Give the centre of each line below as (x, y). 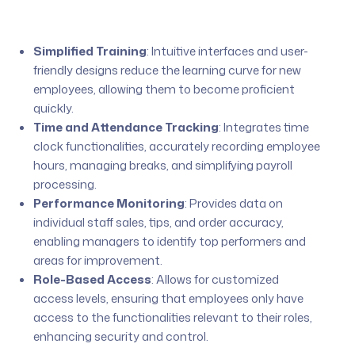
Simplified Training (90, 51)
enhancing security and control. (121, 336)
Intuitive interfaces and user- (229, 51)
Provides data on (235, 203)
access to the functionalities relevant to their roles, (173, 317)
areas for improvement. (98, 260)
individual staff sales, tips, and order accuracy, (159, 222)
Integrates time (265, 127)
